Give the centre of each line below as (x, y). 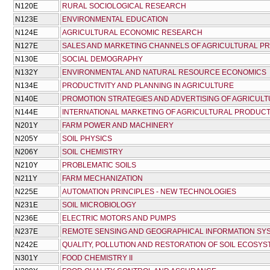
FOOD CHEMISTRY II (97, 258)
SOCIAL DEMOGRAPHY (102, 59)
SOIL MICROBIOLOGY (99, 205)
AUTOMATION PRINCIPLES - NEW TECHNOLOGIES (149, 192)
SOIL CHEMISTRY (93, 152)
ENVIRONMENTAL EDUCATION (115, 20)
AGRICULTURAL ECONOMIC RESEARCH (132, 33)
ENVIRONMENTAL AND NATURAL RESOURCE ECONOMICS (164, 73)
